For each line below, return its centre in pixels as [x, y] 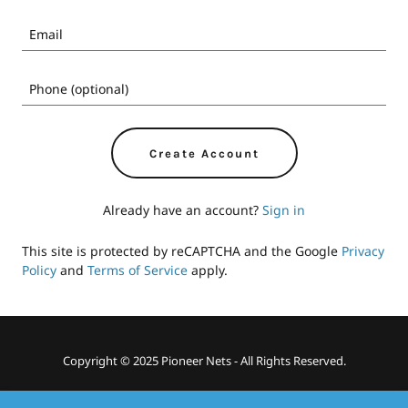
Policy [39, 270]
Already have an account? [181, 210]
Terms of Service [138, 270]
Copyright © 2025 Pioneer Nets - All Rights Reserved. [204, 361]
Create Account [204, 153]
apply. [208, 270]
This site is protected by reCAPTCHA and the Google [182, 251]
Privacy [363, 251]
